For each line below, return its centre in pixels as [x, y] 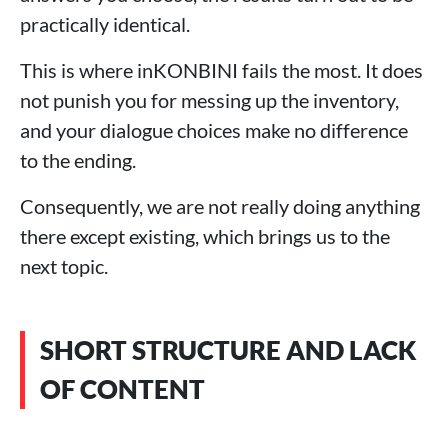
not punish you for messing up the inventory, [209, 100]
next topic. [64, 266]
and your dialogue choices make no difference [214, 130]
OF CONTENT [122, 389]
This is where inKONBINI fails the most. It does [221, 70]
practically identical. [105, 24]
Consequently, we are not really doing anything [220, 206]
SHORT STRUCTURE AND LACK [228, 350]
